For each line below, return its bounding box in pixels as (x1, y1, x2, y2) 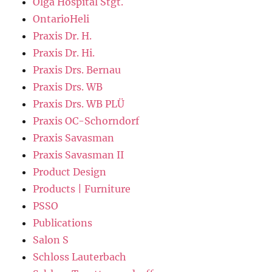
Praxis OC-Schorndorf (33, 115, 140, 127)
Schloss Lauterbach (33, 251, 127, 263)
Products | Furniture (33, 183, 131, 195)
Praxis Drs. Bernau (33, 64, 121, 76)
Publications (33, 217, 93, 229)
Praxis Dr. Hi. (33, 47, 95, 59)
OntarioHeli (33, 13, 90, 25)
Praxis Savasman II (33, 149, 124, 161)
